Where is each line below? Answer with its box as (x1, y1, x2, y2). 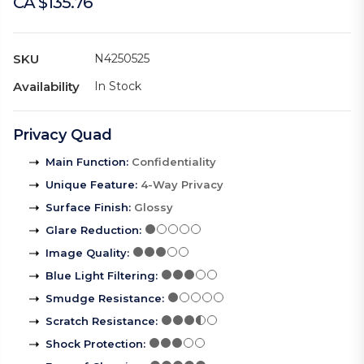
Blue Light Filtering (45, 269, 155, 283)
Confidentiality (132, 155, 216, 169)
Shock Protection (45, 337, 143, 351)
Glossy (134, 201, 173, 214)
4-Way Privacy (141, 178, 223, 192)
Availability (13, 79, 80, 95)
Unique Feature (45, 178, 135, 192)
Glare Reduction (45, 223, 139, 237)
